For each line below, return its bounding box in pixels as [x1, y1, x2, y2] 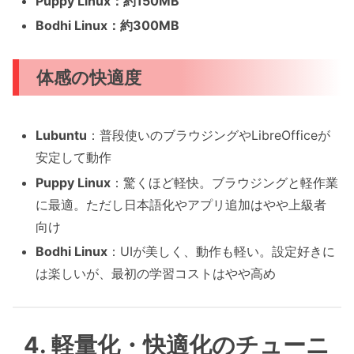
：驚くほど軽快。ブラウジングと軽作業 [111, 174, 339, 190]
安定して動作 [36, 149, 112, 166]
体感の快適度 [36, 66, 142, 88]
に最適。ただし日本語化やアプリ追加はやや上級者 [36, 196, 327, 213]
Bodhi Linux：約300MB [36, 17, 180, 34]
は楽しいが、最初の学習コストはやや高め [36, 265, 277, 281]
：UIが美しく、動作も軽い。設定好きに [107, 243, 336, 259]
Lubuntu [36, 127, 88, 144]
